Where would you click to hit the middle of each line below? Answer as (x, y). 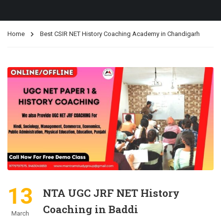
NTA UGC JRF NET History (111, 193)
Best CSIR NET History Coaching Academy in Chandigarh (120, 34)
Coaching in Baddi (91, 209)
